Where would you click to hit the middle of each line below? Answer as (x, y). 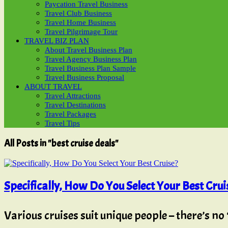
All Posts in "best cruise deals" (61, 143)
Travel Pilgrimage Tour (81, 32)
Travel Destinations (75, 105)
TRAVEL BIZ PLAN (57, 41)
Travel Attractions (73, 96)
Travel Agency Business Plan (91, 59)
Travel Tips (62, 123)
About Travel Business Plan (89, 50)
